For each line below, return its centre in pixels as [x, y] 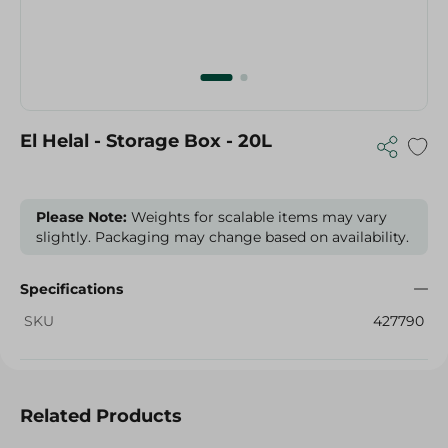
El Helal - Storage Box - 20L [146, 141]
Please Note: [81, 217]
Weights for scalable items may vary [257, 217]
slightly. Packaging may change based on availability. [222, 237]
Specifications [71, 289]
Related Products [101, 416]
